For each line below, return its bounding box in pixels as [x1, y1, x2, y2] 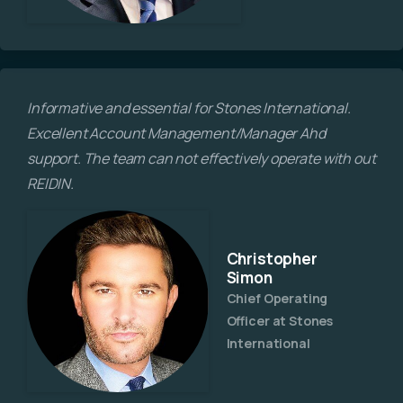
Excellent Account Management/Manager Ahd [27, 123, 326, 144]
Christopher [226, 247, 318, 269]
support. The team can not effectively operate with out [27, 148, 376, 169]
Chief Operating [226, 289, 328, 307]
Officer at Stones [226, 311, 334, 329]
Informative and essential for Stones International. [27, 98, 351, 119]
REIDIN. [27, 174, 74, 194]
